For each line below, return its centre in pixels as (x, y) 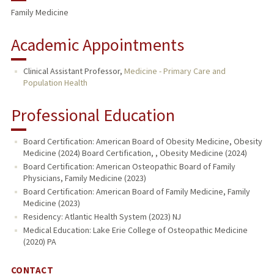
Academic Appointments (97, 45)
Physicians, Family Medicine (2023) (84, 178)
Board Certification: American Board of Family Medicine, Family (136, 192)
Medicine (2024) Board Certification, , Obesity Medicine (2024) (135, 153)
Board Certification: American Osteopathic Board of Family (129, 167)
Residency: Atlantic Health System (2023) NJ (102, 217)
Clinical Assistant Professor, (73, 71)
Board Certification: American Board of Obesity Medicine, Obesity (143, 142)
